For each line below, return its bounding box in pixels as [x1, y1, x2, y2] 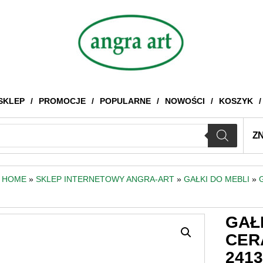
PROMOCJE [38, 96, 86, 106]
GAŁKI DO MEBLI [184, 174, 249, 184]
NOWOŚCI [164, 96, 205, 106]
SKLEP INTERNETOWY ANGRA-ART [36, 174, 174, 184]
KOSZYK [218, 96, 253, 106]
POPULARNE [99, 96, 151, 106]
